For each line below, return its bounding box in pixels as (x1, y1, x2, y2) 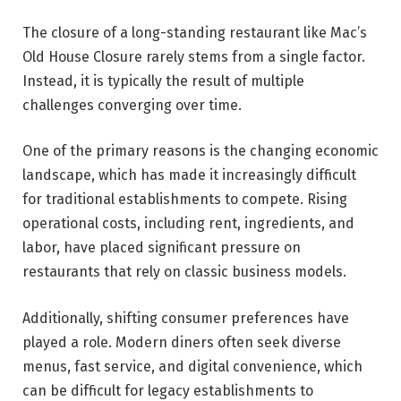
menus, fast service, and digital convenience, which (22, 357, 363, 375)
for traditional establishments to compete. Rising (22, 191, 347, 209)
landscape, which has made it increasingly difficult (22, 166, 356, 184)
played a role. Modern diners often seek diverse (22, 333, 341, 351)
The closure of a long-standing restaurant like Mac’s (22, 23, 367, 41)
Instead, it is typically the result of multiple (22, 72, 304, 90)
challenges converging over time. (22, 96, 242, 114)
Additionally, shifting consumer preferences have (22, 309, 349, 327)
